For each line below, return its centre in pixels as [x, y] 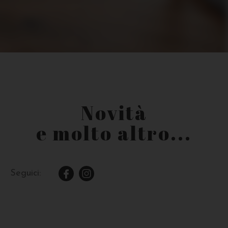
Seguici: [25, 173]
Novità [114, 112]
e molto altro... [114, 133]
